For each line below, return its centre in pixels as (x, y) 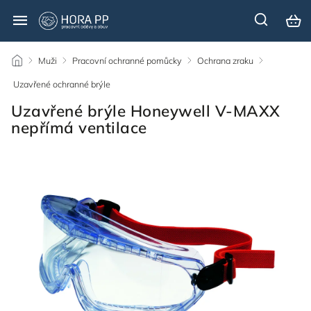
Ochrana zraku (225, 60)
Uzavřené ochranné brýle (62, 84)
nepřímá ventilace (79, 127)
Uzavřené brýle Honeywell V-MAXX (146, 111)
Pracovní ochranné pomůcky (127, 60)
